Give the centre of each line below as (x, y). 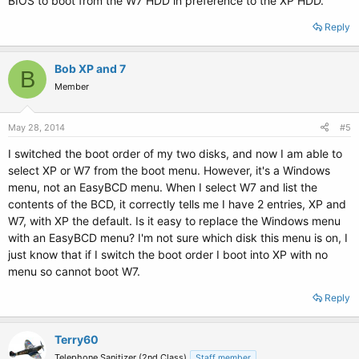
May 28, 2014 (36, 127)
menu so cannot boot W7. (74, 271)
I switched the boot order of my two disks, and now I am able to (175, 153)
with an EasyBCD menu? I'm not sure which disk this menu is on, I (178, 238)
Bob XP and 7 (90, 69)
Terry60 (77, 339)
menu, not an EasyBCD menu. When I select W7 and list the (163, 187)
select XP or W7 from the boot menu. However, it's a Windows (169, 170)
